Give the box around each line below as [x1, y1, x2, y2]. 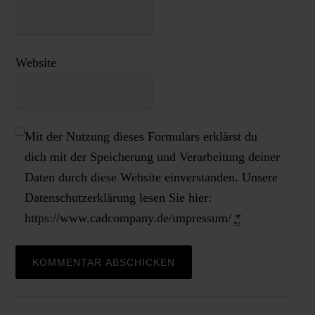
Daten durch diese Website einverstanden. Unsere [24, 170, 278, 184]
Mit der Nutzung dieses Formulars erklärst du [24, 129, 257, 143]
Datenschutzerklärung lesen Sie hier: [24, 191, 212, 205]
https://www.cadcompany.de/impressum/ [24, 211, 235, 225]
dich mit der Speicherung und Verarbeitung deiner [24, 150, 280, 164]
